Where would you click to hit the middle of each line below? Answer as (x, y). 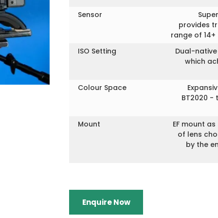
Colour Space (102, 88)
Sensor (90, 15)
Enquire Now (106, 202)
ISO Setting (97, 51)
